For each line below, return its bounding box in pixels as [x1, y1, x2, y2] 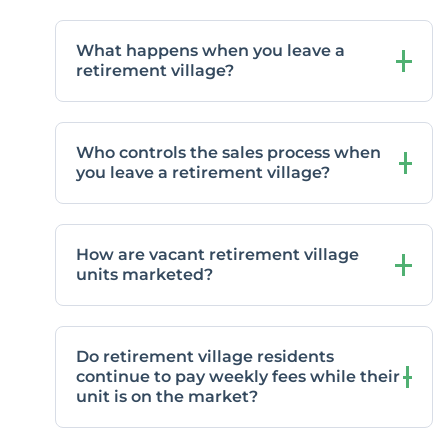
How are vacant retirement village [76, 245, 359, 265]
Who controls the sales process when [76, 143, 381, 163]
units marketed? [76, 265, 213, 285]
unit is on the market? [76, 387, 258, 407]
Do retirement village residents [76, 347, 334, 367]
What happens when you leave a [76, 41, 345, 61]
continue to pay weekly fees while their [76, 367, 400, 387]
